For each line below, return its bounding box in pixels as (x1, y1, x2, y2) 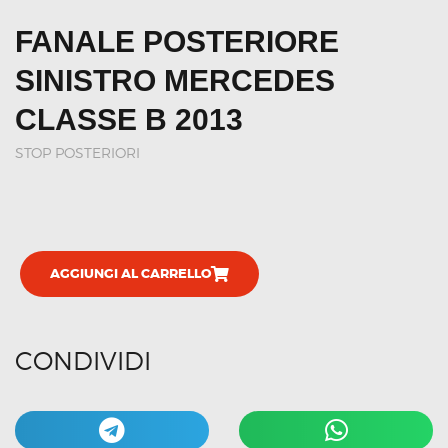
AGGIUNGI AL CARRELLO (50, 264, 211, 282)
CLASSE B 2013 (15, 102, 243, 136)
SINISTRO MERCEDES (15, 63, 335, 97)
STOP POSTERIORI (15, 143, 140, 161)
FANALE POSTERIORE (15, 24, 339, 58)
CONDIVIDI (15, 345, 151, 376)
